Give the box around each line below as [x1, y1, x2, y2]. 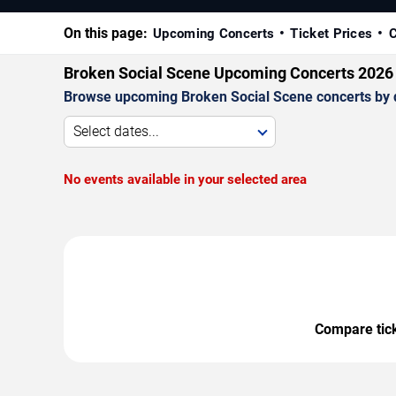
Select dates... [73, 123, 159, 141]
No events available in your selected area [64, 171, 307, 188]
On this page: [64, 25, 148, 42]
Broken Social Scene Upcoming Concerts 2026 [64, 64, 393, 83]
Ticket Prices [290, 26, 373, 42]
